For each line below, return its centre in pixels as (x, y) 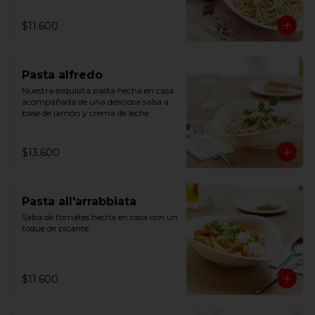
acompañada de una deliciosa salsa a (95, 102)
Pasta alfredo (62, 75)
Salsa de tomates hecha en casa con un (100, 217)
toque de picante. (56, 228)
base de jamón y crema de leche (85, 113)
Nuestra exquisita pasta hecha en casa (98, 90)
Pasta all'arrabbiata (79, 201)
